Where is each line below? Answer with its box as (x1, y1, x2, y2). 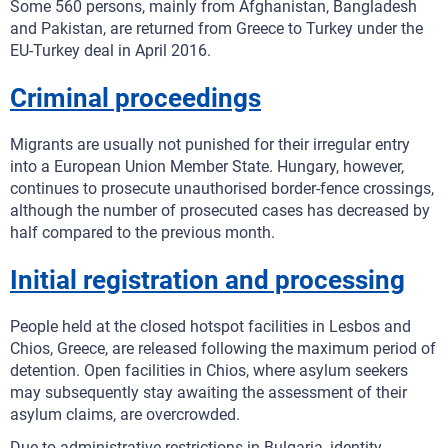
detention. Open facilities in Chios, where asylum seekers (10, 361, 408, 380)
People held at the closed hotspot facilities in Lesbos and (10, 317, 411, 336)
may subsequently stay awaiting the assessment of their (10, 383, 407, 402)
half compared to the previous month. (10, 223, 275, 242)
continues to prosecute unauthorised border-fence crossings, (10, 179, 434, 198)
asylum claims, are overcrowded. (10, 405, 240, 424)
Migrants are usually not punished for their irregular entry (10, 135, 410, 154)
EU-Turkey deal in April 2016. (10, 41, 211, 60)
